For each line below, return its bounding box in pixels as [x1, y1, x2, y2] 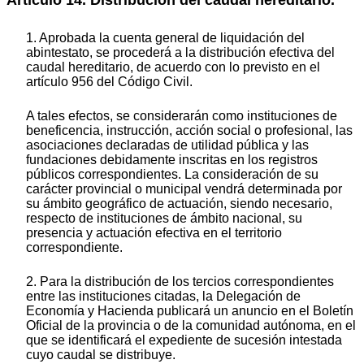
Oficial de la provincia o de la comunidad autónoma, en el [26, 318, 356, 333]
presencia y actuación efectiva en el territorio [26, 226, 282, 240]
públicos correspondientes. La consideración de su [26, 167, 318, 182]
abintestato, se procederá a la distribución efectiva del [26, 45, 335, 60]
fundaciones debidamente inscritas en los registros [26, 153, 318, 167]
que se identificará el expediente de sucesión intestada [26, 333, 342, 348]
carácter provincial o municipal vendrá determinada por [26, 182, 342, 197]
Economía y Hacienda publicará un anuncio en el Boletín [26, 304, 353, 318]
